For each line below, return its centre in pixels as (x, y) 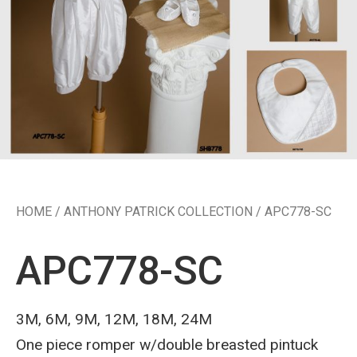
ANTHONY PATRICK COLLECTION (158, 212)
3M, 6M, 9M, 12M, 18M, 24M (114, 320)
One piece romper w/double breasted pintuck (167, 345)
